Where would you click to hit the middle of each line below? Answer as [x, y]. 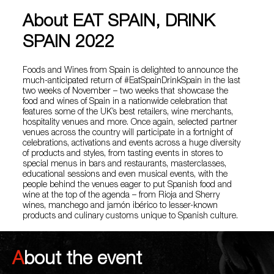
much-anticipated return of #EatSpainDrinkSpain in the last [132, 81]
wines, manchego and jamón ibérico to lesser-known [120, 206]
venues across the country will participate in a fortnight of [128, 133]
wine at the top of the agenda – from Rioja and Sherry [121, 195]
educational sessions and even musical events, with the [125, 175]
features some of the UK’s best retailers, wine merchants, [128, 112]
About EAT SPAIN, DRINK [119, 22]
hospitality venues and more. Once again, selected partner [130, 123]
